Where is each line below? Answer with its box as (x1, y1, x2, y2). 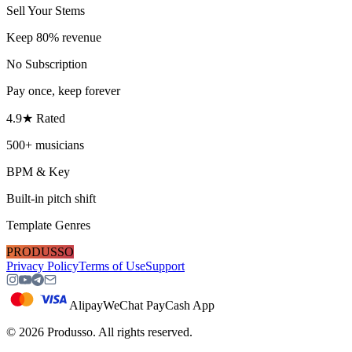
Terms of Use (79, 258, 145, 273)
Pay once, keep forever (6, 83, 120, 97)
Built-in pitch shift (6, 191, 96, 205)
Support (145, 258, 185, 273)
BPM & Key (6, 164, 70, 178)
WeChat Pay (103, 298, 165, 312)
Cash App (165, 298, 214, 312)
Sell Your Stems (6, 3, 85, 17)
